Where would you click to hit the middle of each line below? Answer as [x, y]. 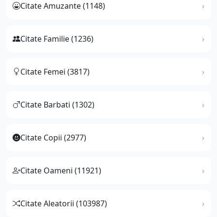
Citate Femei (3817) [55, 71]
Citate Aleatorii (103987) [64, 203]
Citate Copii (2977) [53, 137]
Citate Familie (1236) [57, 39]
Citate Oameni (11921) [61, 170]
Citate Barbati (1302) [57, 104]
